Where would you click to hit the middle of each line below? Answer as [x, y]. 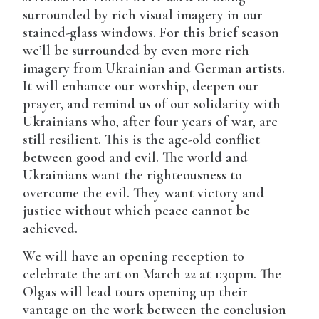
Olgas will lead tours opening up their [136, 292]
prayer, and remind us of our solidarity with [152, 104]
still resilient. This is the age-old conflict [142, 140]
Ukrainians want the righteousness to [133, 176]
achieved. [51, 229]
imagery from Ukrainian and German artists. [154, 69]
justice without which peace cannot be [137, 211]
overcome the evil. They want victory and [144, 193]
